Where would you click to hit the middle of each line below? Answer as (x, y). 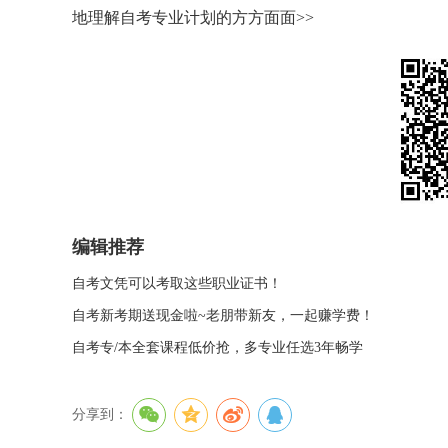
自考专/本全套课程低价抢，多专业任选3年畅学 (217, 347)
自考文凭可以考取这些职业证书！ (177, 283)
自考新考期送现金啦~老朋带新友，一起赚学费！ (223, 315)
